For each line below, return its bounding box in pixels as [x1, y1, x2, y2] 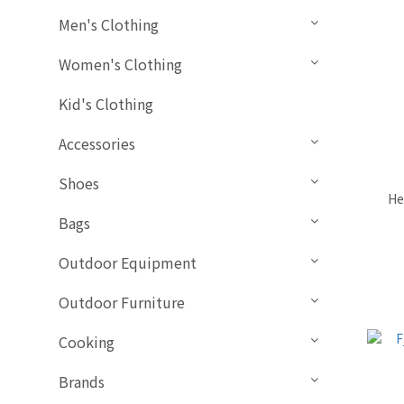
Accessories [59, 133, 135, 155]
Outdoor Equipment [59, 252, 197, 274]
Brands [59, 371, 105, 393]
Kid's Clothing [59, 93, 153, 115]
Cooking [59, 331, 115, 353]
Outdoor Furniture [59, 291, 185, 314]
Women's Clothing [59, 53, 182, 76]
